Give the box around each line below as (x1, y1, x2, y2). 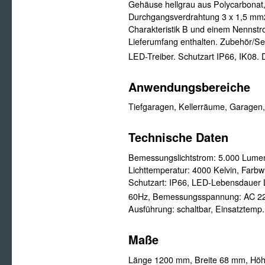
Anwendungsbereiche (128, 78, 250, 96)
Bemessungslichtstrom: (128, 151, 218, 163)
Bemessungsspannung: (153, 190, 244, 203)
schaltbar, (177, 203, 215, 215)
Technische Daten (128, 128, 228, 146)
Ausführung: (128, 203, 177, 215)
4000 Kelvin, (192, 163, 241, 176)
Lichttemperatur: (128, 163, 192, 176)
